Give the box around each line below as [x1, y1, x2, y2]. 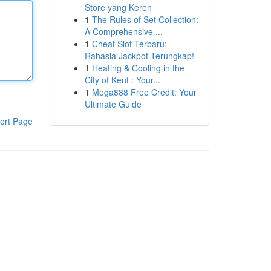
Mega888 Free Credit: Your [91, 86, 197, 98]
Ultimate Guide [84, 98, 142, 110]
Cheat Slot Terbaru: [91, 38, 167, 50]
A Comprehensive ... [84, 25, 163, 38]
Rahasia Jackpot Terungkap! [84, 50, 194, 62]
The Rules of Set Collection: [91, 13, 198, 25]
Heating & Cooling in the [91, 62, 184, 74]
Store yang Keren [84, 1, 152, 13]
